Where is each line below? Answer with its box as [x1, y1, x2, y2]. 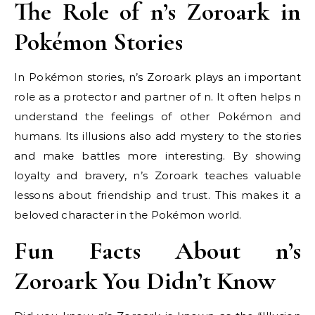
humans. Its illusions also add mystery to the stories [14, 129, 301, 143]
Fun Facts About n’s [14, 236, 301, 266]
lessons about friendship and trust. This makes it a [14, 188, 301, 202]
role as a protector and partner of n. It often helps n [14, 90, 301, 103]
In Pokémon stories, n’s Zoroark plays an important [14, 70, 301, 84]
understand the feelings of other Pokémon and [14, 110, 301, 123]
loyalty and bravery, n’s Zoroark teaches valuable [14, 169, 301, 182]
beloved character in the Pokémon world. [14, 208, 242, 221]
